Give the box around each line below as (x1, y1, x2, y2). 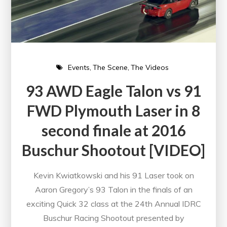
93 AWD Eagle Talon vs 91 (26, 82, 201, 100)
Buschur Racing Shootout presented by (43, 213, 184, 223)
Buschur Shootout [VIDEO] (22, 141, 205, 160)
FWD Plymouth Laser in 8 (27, 101, 200, 120)
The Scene (92, 62, 128, 72)
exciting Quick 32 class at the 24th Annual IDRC (26, 199, 201, 209)
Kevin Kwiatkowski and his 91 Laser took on (33, 170, 194, 181)
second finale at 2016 (41, 121, 186, 140)
